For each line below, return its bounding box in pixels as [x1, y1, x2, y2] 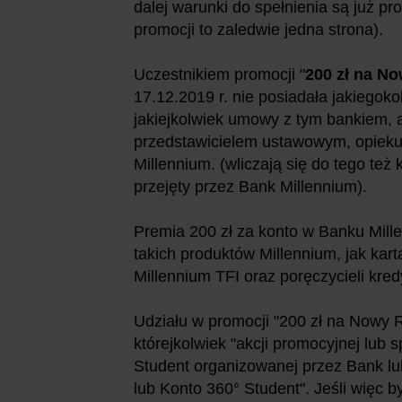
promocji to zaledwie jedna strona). [134, 20, 383, 39]
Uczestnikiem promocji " [134, 65, 305, 83]
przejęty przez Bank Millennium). [134, 177, 367, 196]
